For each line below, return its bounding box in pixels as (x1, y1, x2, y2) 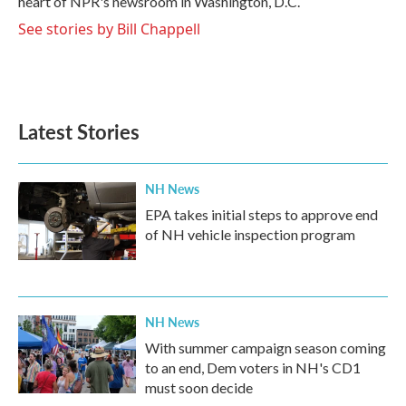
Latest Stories (18, 117, 140, 147)
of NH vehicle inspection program (145, 226, 355, 244)
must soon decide (145, 379, 253, 397)
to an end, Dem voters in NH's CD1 (145, 359, 361, 377)
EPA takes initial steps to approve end (145, 206, 378, 224)
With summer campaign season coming (145, 339, 386, 357)
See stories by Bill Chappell (18, 19, 200, 40)
